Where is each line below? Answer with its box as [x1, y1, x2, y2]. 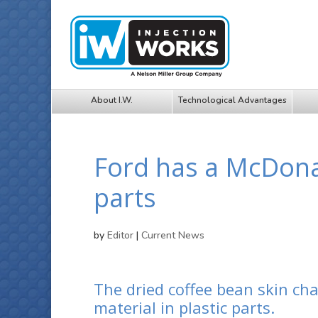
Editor [107, 229, 133, 242]
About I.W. [90, 94, 133, 106]
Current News [141, 229, 204, 242]
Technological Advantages [177, 94, 287, 106]
